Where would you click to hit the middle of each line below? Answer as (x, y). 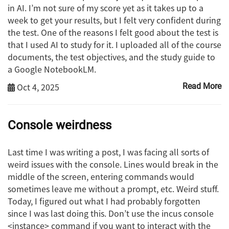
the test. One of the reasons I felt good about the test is (113, 32)
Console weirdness (60, 125)
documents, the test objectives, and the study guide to (111, 56)
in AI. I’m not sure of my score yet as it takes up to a (106, 7)
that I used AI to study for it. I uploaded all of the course (114, 44)
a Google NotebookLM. (52, 69)
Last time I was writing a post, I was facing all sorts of (108, 152)
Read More (202, 86)
